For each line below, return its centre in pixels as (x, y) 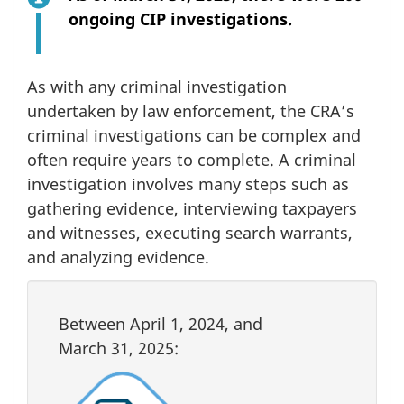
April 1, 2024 (177, 323)
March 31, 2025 (116, 348)
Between (94, 323)
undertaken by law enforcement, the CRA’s (191, 111)
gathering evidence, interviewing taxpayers (192, 209)
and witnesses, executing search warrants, (190, 233)
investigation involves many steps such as (188, 184)
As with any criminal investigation (157, 87)
